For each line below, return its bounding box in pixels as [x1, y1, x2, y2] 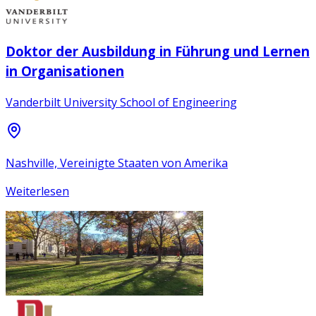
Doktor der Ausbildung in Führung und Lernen [6, 42, 310, 60]
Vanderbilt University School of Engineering [6, 95, 237, 111]
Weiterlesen [6, 183, 69, 200]
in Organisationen [6, 61, 124, 80]
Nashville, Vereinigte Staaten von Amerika [6, 155, 228, 171]
